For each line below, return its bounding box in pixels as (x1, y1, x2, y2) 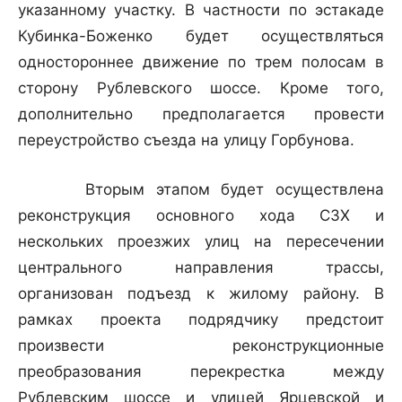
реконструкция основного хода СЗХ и (18, 206, 384, 225)
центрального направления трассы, (18, 258, 384, 277)
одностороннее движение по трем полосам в (18, 53, 384, 72)
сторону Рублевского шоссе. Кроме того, (18, 79, 384, 98)
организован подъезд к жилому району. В (18, 284, 384, 303)
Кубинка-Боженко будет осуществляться (18, 27, 384, 46)
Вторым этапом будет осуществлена (18, 180, 384, 199)
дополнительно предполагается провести (18, 105, 384, 124)
